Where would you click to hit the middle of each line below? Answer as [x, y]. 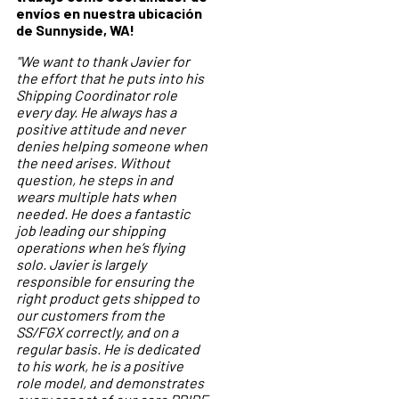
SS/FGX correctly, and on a [97, 331]
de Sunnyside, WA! [75, 29]
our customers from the [90, 314]
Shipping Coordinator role [97, 94]
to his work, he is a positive [100, 365]
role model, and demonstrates [110, 382]
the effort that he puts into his [110, 77]
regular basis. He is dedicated [108, 348]
